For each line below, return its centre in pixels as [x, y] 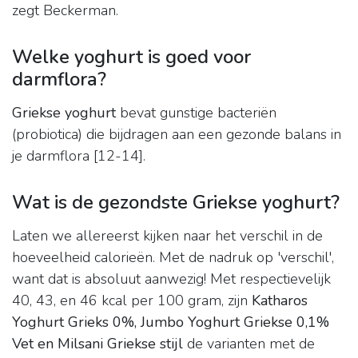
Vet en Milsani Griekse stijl [97, 344]
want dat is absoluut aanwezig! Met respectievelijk [171, 279]
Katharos [280, 301]
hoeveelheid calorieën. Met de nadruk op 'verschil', [173, 258]
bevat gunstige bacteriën [196, 113]
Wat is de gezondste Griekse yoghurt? [176, 203]
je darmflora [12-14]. [79, 156]
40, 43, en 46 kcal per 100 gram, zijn [132, 301]
